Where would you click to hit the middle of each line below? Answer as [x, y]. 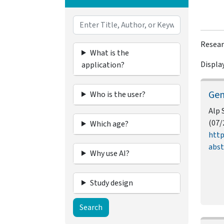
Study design [111, 183]
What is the [109, 53]
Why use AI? [109, 153]
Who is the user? [117, 94]
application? [103, 65]
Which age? [109, 124]
